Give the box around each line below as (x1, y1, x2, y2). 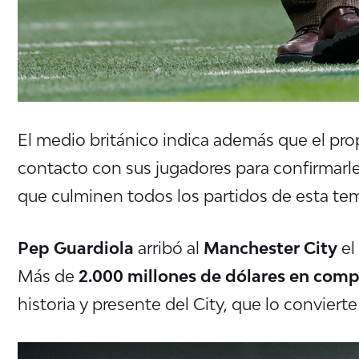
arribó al (134, 237, 200, 257)
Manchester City (200, 237, 337, 257)
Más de (18, 265, 79, 285)
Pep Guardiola (18, 237, 134, 257)
